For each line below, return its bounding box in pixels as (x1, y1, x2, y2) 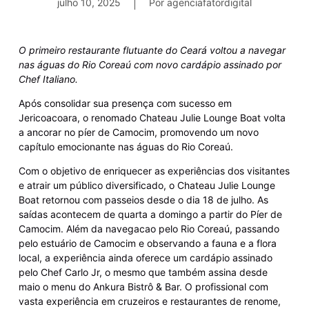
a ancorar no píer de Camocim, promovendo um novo (18, 126, 259, 138)
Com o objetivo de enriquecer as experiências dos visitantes (18, 165, 290, 177)
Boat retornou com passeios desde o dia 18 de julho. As (18, 194, 268, 206)
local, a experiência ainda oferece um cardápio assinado (18, 252, 272, 264)
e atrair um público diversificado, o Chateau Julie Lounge (18, 179, 275, 192)
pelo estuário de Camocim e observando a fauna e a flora (18, 237, 277, 250)
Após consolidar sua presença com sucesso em (18, 97, 232, 109)
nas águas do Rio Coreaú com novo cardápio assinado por (18, 58, 281, 70)
